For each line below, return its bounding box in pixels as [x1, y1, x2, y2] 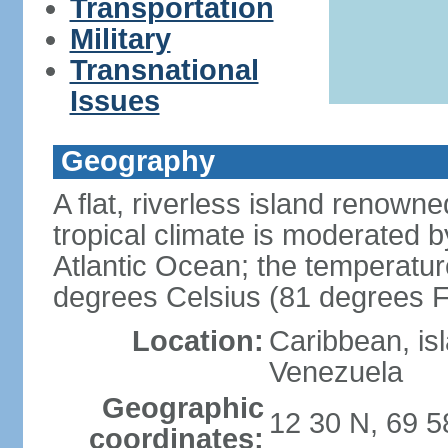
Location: [131, 325, 264, 357]
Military [69, 23, 171, 55]
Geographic [101, 392, 264, 424]
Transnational [69, 54, 259, 86]
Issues [69, 85, 160, 117]
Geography [60, 145, 215, 177]
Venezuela [268, 356, 403, 388]
